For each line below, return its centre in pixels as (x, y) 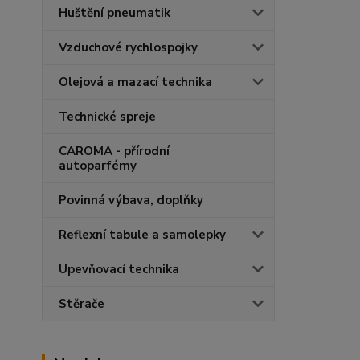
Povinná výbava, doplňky (131, 200)
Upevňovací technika (119, 269)
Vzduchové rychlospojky (128, 47)
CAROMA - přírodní (114, 151)
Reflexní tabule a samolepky (142, 235)
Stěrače (82, 304)
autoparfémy (98, 166)
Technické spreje (107, 117)
